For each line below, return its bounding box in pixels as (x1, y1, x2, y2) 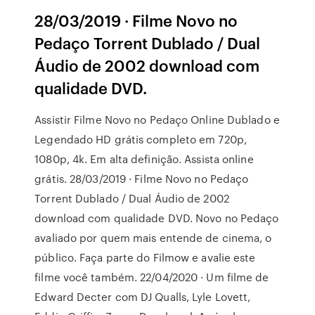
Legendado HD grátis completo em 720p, (34, 131, 247, 147)
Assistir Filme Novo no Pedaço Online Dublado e (34, 112, 280, 127)
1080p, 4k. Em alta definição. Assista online (34, 151, 254, 167)
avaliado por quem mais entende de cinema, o (34, 230, 272, 245)
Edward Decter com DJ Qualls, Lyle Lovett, (34, 289, 251, 304)
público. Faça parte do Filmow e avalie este (34, 250, 256, 265)
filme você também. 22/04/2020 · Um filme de (34, 269, 269, 285)
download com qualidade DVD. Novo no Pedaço (34, 210, 279, 226)
